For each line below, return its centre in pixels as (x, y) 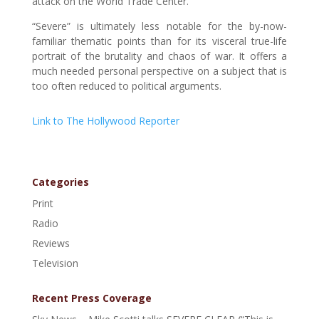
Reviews (51, 243)
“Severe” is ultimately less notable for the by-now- (159, 26)
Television (55, 263)
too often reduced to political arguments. (126, 86)
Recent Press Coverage (91, 298)
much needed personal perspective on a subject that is (159, 71)
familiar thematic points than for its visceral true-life (159, 41)
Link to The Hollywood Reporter (105, 121)
